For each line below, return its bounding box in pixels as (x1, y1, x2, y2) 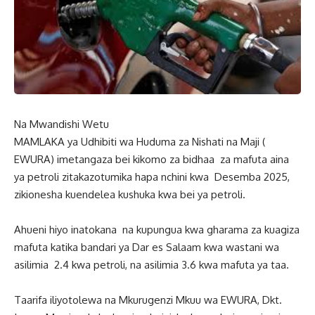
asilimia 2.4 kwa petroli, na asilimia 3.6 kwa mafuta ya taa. (14, 258, 289, 272)
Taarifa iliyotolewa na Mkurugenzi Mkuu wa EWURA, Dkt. (14, 293, 282, 307)
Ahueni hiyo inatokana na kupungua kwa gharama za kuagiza (14, 223, 300, 237)
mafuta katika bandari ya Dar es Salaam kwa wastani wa (14, 240, 279, 255)
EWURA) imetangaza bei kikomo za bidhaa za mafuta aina (14, 153, 289, 167)
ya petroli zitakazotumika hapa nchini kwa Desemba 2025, (14, 170, 290, 184)
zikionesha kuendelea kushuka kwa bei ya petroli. (14, 188, 245, 202)
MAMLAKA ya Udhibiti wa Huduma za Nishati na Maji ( (14, 135, 266, 149)
